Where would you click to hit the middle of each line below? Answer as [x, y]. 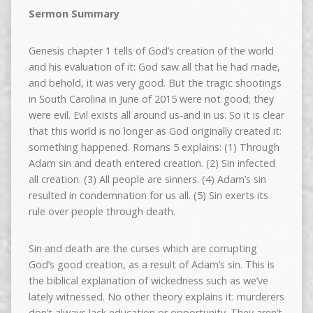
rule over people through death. [102, 212]
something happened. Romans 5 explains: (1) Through [154, 147]
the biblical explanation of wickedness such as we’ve [148, 281]
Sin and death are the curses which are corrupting [143, 249]
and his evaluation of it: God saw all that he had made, [154, 67]
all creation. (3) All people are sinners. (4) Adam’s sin [147, 180]
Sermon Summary [74, 14]
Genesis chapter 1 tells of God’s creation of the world [151, 51]
